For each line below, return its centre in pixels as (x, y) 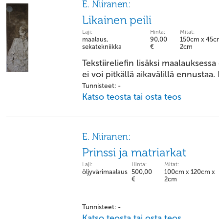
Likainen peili (117, 20)
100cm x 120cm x (190, 172)
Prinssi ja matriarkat (134, 153)
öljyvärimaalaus (105, 172)
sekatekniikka (102, 47)
